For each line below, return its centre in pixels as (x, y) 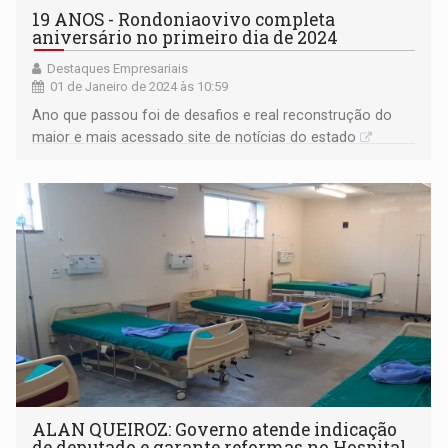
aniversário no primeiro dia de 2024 (185, 38)
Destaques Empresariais (118, 69)
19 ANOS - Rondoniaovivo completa (184, 20)
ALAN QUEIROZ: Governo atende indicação (215, 430)
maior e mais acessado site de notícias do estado (194, 137)
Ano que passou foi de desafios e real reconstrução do (212, 115)
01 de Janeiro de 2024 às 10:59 (139, 87)
